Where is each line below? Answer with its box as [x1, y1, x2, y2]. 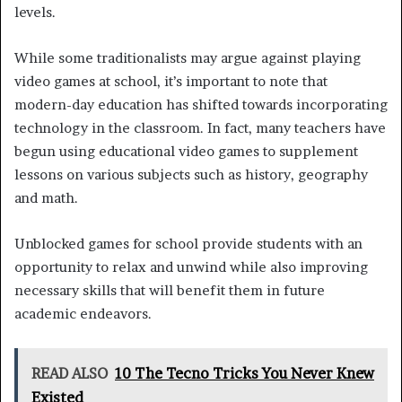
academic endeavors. [14, 304, 152, 322]
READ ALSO [31, 363, 108, 382]
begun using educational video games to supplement [14, 142, 358, 160]
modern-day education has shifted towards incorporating [14, 95, 388, 113]
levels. [14, 3, 56, 21]
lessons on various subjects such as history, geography [14, 165, 368, 183]
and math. [14, 188, 78, 206]
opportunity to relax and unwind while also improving [14, 258, 368, 275]
